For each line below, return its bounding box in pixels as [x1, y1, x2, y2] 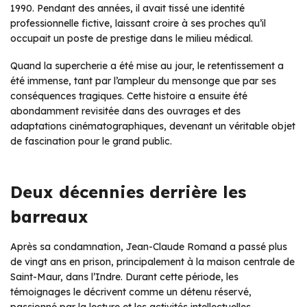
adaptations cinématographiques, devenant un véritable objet [10, 119, 295, 132]
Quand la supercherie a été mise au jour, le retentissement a [10, 59, 284, 72]
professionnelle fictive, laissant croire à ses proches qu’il [10, 16, 266, 29]
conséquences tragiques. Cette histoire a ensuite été [10, 89, 247, 102]
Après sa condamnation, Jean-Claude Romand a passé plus [10, 240, 287, 253]
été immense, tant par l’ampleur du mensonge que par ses [10, 74, 276, 87]
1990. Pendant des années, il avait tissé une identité [10, 1, 245, 14]
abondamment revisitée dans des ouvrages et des [10, 104, 241, 117]
